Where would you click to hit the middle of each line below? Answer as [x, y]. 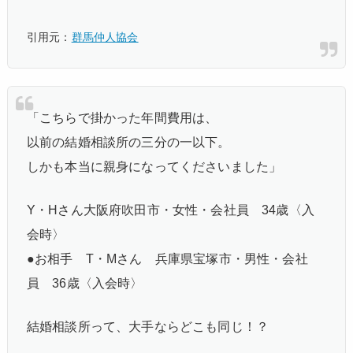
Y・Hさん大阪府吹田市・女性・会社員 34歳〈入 [171, 210]
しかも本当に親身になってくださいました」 [154, 166]
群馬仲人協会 [105, 36]
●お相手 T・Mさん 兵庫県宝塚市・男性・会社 [167, 258]
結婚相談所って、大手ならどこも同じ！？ [148, 326]
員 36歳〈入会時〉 [85, 283]
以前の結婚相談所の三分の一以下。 [129, 142]
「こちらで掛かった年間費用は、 [123, 117]
